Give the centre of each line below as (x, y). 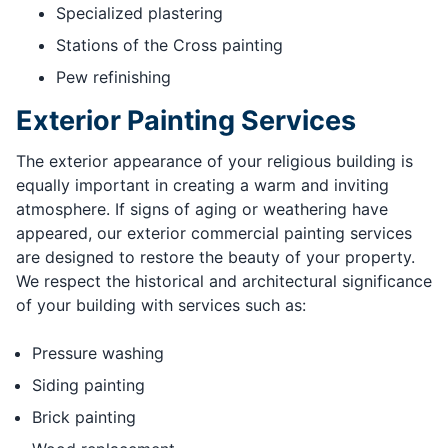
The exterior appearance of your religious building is (214, 161)
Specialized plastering (139, 13)
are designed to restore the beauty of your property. (215, 257)
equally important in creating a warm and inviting (202, 185)
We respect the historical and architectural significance (224, 281)
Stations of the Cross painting (169, 45)
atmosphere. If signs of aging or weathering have (202, 209)
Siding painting (88, 385)
